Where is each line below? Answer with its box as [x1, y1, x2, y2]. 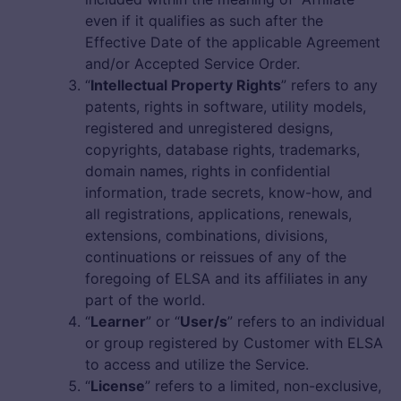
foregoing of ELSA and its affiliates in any [85, 269, 368, 288]
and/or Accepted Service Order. [85, 55, 300, 73]
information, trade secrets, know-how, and [85, 183, 372, 202]
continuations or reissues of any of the [85, 248, 346, 267]
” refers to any [281, 76, 378, 95]
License [90, 377, 145, 396]
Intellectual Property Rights [90, 76, 281, 95]
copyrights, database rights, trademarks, [85, 141, 360, 159]
